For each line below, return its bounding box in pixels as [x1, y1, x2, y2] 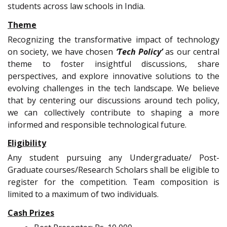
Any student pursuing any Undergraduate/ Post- [8, 152, 219, 164]
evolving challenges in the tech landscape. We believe [8, 82, 219, 94]
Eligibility [8, 137, 46, 149]
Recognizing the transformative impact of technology [8, 33, 219, 45]
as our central [163, 46, 220, 57]
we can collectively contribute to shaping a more [8, 106, 219, 118]
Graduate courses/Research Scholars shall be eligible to [8, 164, 219, 176]
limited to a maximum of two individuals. [8, 188, 159, 200]
